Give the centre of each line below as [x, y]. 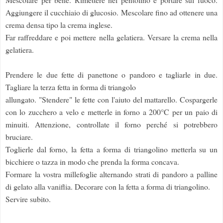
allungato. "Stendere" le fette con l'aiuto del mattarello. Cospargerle [111, 100]
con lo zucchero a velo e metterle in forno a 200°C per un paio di [111, 112]
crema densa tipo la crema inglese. [59, 25]
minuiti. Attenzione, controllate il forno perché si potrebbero [111, 124]
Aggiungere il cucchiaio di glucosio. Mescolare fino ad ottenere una [111, 12]
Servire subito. [28, 199]
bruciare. [19, 137]
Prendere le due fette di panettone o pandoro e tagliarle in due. [111, 75]
